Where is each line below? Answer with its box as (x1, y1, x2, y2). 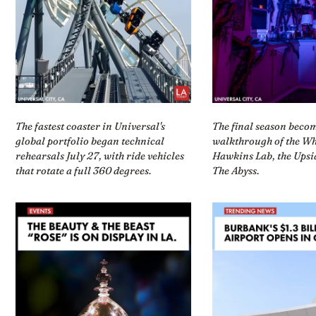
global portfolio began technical (15, 134, 164, 147)
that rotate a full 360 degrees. (15, 164, 152, 177)
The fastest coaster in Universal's (15, 119, 165, 133)
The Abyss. (212, 164, 260, 177)
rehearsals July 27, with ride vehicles (15, 149, 184, 162)
